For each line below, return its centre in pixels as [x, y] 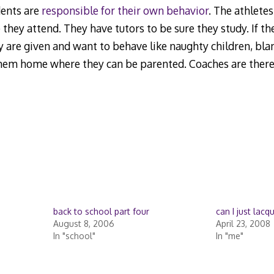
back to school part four [101, 212]
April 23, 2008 [243, 224]
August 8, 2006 [83, 224]
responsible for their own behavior [125, 10]
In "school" [74, 236]
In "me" [229, 236]
